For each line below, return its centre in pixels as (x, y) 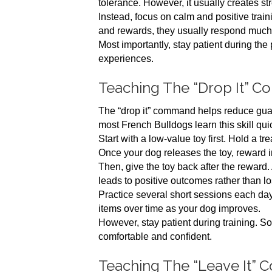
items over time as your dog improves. (179, 209)
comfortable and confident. (155, 236)
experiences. (126, 59)
